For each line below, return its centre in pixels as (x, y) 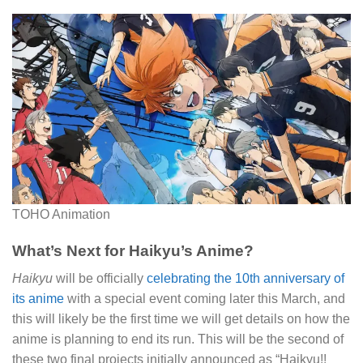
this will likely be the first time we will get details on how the (181, 319)
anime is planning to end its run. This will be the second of (178, 340)
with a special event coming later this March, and (205, 299)
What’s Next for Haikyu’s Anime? (133, 250)
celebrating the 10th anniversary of (246, 279)
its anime (38, 299)
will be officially (100, 279)
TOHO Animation (61, 215)
